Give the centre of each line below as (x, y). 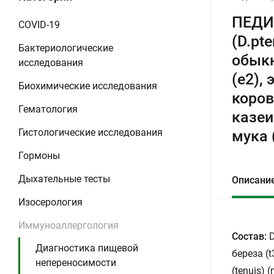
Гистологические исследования (91, 132)
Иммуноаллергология (68, 225)
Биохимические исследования (88, 86)
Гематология (48, 109)
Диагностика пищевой (87, 248)
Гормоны (39, 156)
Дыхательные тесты (64, 179)
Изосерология (50, 202)
